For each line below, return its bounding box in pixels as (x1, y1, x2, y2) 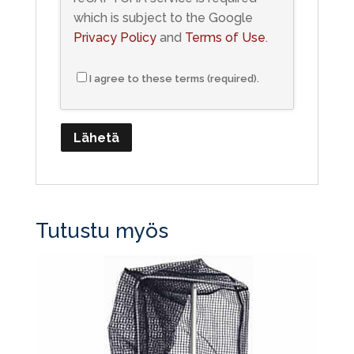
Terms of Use (184, 29, 265, 45)
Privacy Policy (73, 29, 156, 45)
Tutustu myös (35, 219, 168, 243)
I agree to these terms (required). (88, 72, 259, 85)
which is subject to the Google (73, 9, 253, 25)
